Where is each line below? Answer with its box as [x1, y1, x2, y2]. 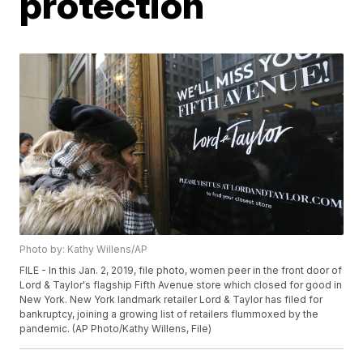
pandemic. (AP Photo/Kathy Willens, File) [19, 322, 212, 335]
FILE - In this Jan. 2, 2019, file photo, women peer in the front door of [19, 264, 343, 277]
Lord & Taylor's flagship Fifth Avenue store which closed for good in [19, 279, 343, 292]
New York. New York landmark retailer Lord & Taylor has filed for [19, 293, 323, 306]
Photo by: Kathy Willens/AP [19, 243, 148, 256]
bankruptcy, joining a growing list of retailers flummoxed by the [19, 308, 319, 321]
